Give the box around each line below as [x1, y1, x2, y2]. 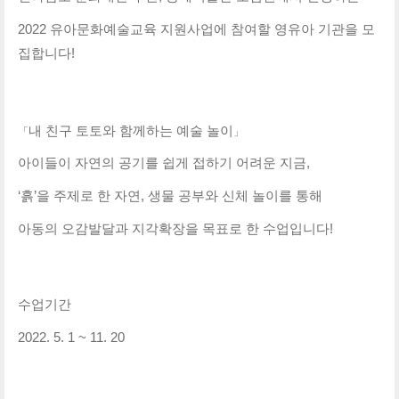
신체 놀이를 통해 [222, 188, 326, 204]
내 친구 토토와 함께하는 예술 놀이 [28, 123, 233, 139]
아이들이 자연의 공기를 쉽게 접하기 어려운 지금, [18, 155, 310, 171]
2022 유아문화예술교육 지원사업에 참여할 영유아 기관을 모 [18, 21, 375, 37]
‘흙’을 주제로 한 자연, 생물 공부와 [18, 188, 222, 204]
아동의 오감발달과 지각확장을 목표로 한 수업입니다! [18, 221, 333, 237]
